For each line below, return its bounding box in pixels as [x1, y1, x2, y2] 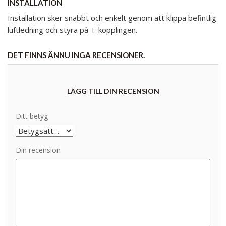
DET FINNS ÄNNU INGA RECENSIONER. [8, 50, 145, 60]
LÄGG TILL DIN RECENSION [67, 86, 159, 95]
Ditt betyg [16, 110, 48, 121]
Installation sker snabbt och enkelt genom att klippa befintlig [8, 12, 216, 23]
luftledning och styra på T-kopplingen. [8, 24, 137, 35]
